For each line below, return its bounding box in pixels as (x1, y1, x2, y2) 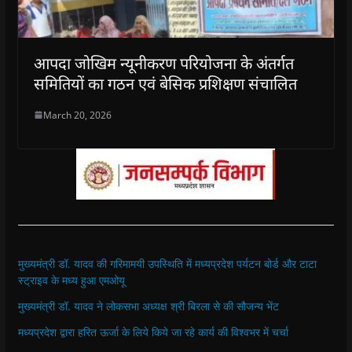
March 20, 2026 (42, 108, 112, 122)
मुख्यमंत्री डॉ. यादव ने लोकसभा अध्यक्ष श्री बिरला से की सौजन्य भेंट (17, 298, 279, 313)
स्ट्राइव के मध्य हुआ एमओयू (17, 272, 125, 288)
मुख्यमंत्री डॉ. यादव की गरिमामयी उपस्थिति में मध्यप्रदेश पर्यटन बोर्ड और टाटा (17, 255, 317, 271)
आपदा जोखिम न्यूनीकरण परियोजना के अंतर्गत (33, 52, 294, 74)
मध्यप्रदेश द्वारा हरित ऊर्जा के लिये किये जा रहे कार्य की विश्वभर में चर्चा (17, 324, 288, 339)
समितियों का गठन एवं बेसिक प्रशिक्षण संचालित (33, 72, 297, 94)
